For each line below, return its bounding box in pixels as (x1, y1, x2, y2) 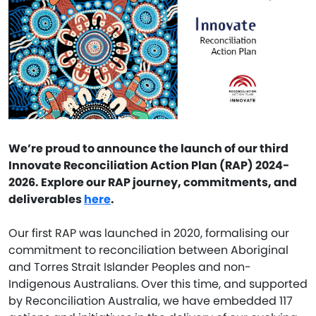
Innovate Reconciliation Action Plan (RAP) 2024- (8, 157, 289, 174)
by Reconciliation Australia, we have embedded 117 (8, 292, 293, 309)
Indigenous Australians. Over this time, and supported (8, 275, 308, 292)
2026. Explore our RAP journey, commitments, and (8, 174, 297, 190)
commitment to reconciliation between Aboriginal (8, 241, 288, 258)
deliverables (8, 190, 84, 207)
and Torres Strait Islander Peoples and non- (8, 258, 251, 275)
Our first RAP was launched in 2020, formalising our (8, 224, 289, 241)
